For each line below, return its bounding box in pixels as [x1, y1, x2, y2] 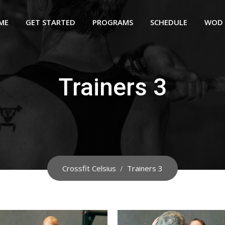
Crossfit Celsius [62, 163, 116, 173]
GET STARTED [25, 17, 75, 27]
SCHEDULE [150, 17, 187, 27]
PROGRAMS [92, 17, 133, 27]
